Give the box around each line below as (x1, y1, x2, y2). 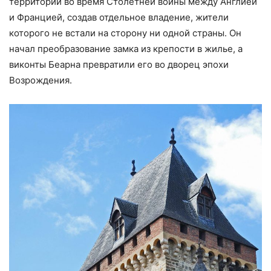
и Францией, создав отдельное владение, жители (9, 11, 229, 23)
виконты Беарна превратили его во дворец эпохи (9, 58, 229, 70)
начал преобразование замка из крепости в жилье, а (9, 42, 243, 54)
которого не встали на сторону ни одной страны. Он (9, 27, 241, 39)
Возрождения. (9, 74, 72, 86)
